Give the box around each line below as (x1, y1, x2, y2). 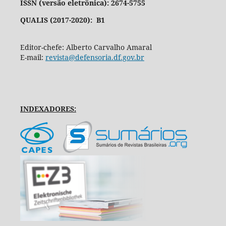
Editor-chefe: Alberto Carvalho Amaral (20, 42, 152, 52)
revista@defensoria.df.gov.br (45, 52, 144, 62)
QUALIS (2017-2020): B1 (20, 15, 105, 25)
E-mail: (20, 52, 45, 62)
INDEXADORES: (20, 103, 76, 114)
